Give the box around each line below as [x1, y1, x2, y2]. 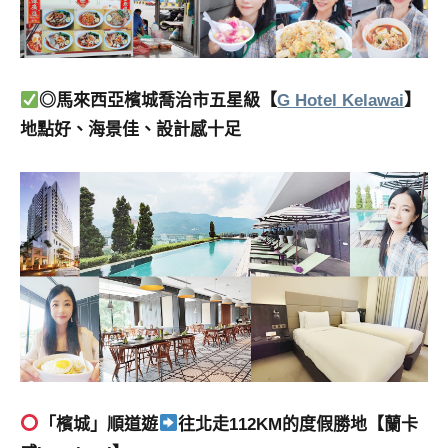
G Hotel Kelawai [277, 91, 405, 111]
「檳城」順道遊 [39, 414, 159, 434]
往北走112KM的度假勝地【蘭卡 [177, 414, 418, 434]
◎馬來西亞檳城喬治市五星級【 [39, 91, 278, 111]
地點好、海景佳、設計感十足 [20, 120, 241, 140]
